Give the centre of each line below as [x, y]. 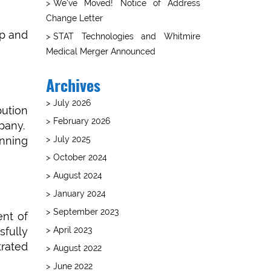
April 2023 [73, 230]
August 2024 [78, 175]
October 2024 [80, 157]
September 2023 [86, 211]
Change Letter [74, 18]
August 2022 [77, 248]
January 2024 [80, 193]
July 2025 [72, 139]
